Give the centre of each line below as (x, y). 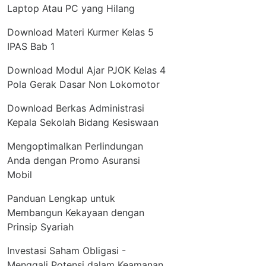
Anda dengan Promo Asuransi (73, 161)
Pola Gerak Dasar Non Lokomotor (83, 85)
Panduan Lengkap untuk (61, 199)
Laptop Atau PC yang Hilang (71, 9)
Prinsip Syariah (40, 227)
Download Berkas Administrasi (75, 108)
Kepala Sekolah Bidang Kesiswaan (83, 123)
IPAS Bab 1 (31, 47)
